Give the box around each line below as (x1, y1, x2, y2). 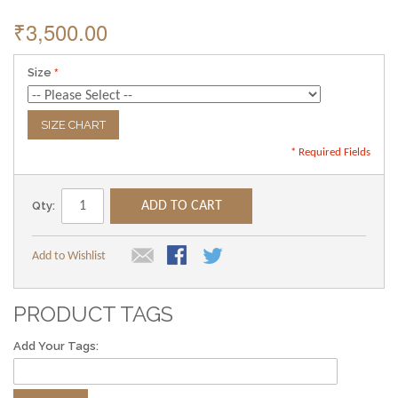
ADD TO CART (140, 198, 222, 213)
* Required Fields (291, 146, 370, 158)
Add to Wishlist (32, 249, 106, 263)
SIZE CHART (41, 117, 106, 131)
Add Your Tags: (13, 338, 99, 353)
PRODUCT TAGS (13, 300, 173, 327)
